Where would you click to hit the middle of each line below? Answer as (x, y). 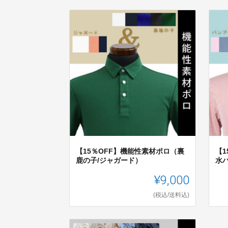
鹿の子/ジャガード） (109, 161)
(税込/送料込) (172, 195)
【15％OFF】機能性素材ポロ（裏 (130, 151)
